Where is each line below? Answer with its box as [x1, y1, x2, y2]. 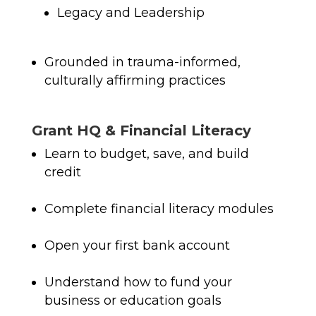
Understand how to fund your [44, 274, 232, 291]
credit [44, 164, 81, 181]
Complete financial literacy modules [44, 201, 274, 217]
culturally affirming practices [44, 73, 226, 89]
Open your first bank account [44, 238, 230, 254]
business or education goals [44, 293, 221, 309]
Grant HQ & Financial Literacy [31, 122, 251, 140]
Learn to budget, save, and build [44, 146, 249, 162]
